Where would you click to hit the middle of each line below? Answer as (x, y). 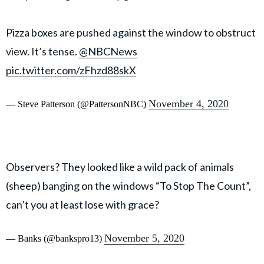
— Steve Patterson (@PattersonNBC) (77, 104)
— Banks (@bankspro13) (55, 239)
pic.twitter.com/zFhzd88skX (71, 70)
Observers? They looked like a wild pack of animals (120, 167)
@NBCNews (108, 52)
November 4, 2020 (189, 104)
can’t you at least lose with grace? (82, 205)
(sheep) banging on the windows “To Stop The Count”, (128, 186)
